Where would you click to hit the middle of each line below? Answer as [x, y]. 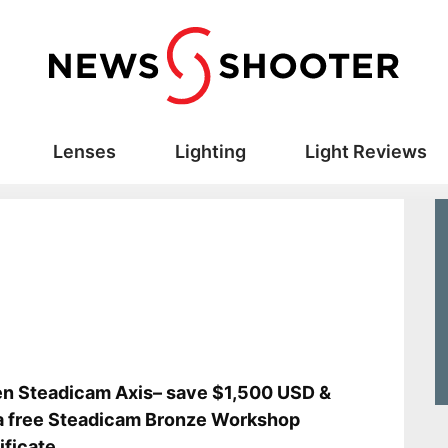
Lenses [84, 152]
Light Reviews [365, 152]
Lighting [210, 152]
